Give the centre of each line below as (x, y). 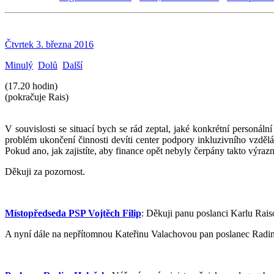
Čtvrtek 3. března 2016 (49, 44)
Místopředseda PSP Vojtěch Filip (73, 213)
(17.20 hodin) (31, 86)
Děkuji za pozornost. (45, 171)
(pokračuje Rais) (37, 97)
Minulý (19, 65)
